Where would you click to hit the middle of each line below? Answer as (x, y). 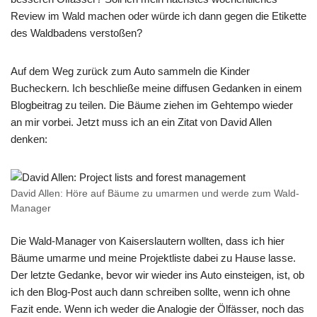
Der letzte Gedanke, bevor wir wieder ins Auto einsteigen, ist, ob (157, 275)
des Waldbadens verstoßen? (76, 33)
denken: (29, 139)
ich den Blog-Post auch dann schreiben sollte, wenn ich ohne (150, 292)
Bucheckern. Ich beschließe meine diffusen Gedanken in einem (156, 88)
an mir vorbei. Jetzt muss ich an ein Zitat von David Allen (141, 122)
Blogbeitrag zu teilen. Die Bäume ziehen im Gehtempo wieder (152, 105)
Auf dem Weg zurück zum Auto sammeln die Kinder (130, 71)
